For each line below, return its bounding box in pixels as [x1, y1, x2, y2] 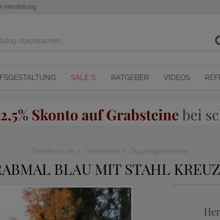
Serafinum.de [32, 147, 75, 155]
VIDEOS [164, 73, 190, 82]
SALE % [71, 73, 96, 82]
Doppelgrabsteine [130, 147, 188, 155]
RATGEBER [111, 73, 149, 82]
